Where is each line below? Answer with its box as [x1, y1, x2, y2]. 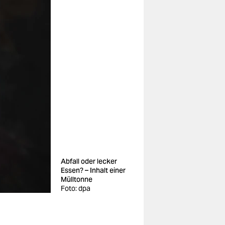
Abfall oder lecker [61, 157, 117, 166]
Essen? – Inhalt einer [61, 166, 126, 175]
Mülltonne [61, 175, 92, 184]
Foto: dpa [61, 184, 90, 193]
